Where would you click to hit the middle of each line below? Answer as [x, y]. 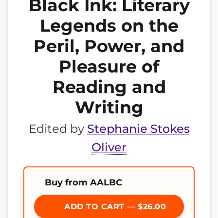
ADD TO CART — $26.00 [114, 207]
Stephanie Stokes [138, 129]
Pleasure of [109, 66]
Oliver [109, 147]
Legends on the [109, 26]
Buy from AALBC [83, 182]
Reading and [109, 87]
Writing [109, 107]
